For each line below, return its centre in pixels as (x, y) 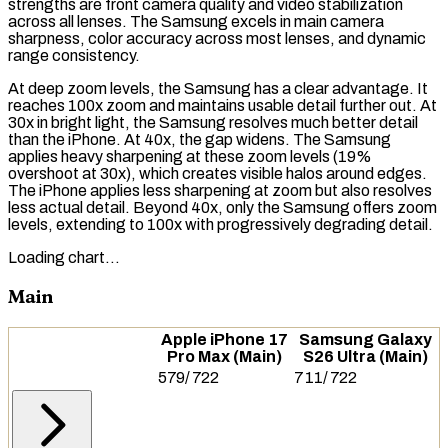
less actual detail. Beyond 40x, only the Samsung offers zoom (222, 208)
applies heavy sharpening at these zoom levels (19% (190, 157)
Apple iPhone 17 (224, 339)
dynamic (396, 39)
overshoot (43, 174)
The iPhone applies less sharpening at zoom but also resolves (220, 191)
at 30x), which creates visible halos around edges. (253, 174)
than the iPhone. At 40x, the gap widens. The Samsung (199, 140)
